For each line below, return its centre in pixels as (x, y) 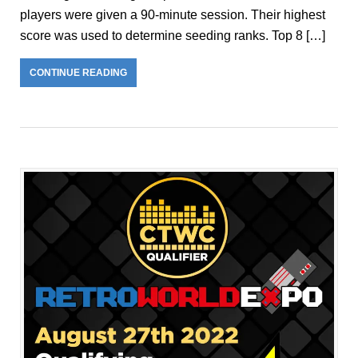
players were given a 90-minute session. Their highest (173, 15)
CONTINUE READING (78, 73)
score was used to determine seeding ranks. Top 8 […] (173, 36)
